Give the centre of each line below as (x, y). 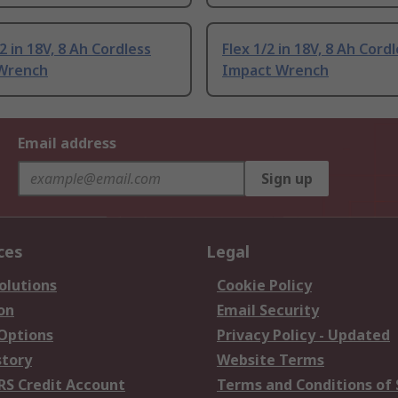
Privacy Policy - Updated (303, 335)
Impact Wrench (275, 71)
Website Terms (271, 360)
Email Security (268, 310)
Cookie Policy (264, 286)
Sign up (287, 179)
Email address (67, 143)
